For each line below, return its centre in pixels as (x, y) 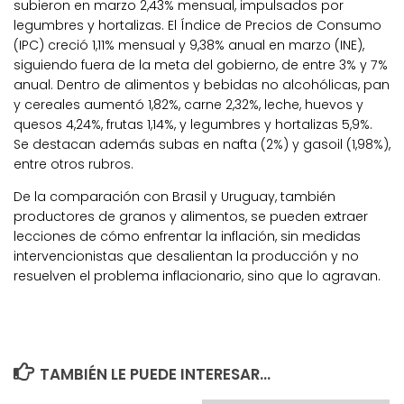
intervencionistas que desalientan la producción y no (186, 256)
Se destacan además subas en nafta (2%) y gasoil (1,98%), (202, 144)
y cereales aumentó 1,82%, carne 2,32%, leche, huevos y (188, 104)
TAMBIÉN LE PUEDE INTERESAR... (156, 374)
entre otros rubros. (73, 164)
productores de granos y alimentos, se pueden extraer (191, 216)
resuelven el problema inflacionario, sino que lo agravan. (197, 275)
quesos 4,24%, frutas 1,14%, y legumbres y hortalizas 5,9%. (193, 124)
